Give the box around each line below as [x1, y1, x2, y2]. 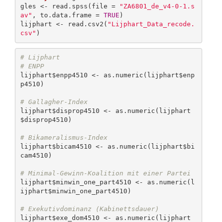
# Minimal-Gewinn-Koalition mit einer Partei [20, 169, 191, 177]
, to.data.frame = [32, 11, 104, 19]
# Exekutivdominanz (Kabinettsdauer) [20, 205, 159, 213]
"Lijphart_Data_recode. [107, 20, 195, 28]
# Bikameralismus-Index [20, 134, 108, 142]
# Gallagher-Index [20, 98, 88, 106]
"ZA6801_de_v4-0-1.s [119, 2, 195, 10]
